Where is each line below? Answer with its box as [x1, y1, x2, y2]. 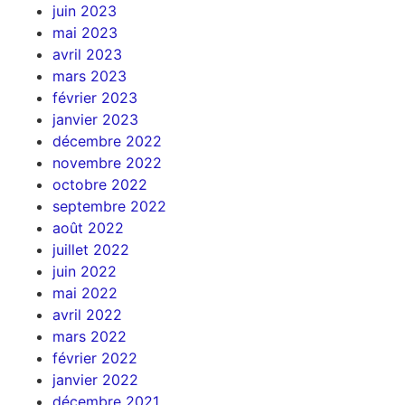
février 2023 [52, 89, 137, 108]
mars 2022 [52, 327, 127, 346]
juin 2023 [52, 2, 117, 21]
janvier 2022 [52, 371, 138, 390]
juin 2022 [52, 262, 117, 281]
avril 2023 [52, 45, 122, 64]
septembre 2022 [52, 197, 166, 216]
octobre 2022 [52, 175, 147, 194]
